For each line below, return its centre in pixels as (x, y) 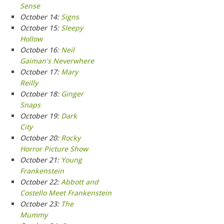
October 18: (40, 94)
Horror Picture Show (54, 149)
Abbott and (80, 182)
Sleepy (72, 28)
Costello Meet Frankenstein (66, 193)
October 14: (40, 17)
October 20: (40, 138)
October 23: (40, 204)
